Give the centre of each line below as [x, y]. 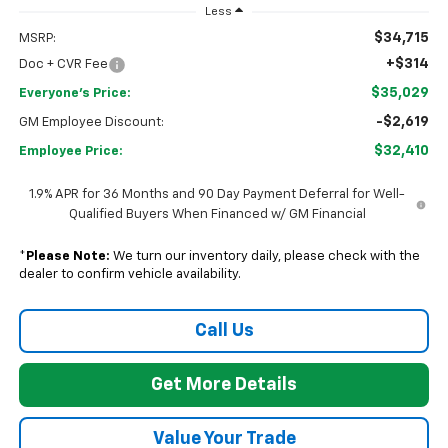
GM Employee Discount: [91, 123]
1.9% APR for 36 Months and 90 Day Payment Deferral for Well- [217, 195]
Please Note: [67, 257]
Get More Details [224, 385]
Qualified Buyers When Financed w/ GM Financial [217, 215]
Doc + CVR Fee [63, 65]
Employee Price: [70, 152]
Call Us [224, 331]
